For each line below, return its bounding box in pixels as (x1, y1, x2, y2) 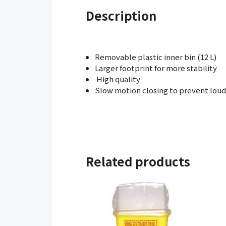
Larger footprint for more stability (95, 62, 217, 73)
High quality (95, 73, 141, 84)
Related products (86, 152, 191, 170)
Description (86, 6, 157, 24)
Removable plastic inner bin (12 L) (95, 51, 217, 62)
